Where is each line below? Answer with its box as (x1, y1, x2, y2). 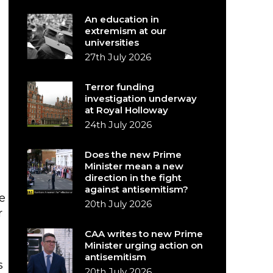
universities (85, 37, 140, 48)
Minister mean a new (85, 160, 184, 172)
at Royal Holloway (85, 104, 169, 116)
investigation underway (85, 93, 197, 104)
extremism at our (85, 25, 167, 37)
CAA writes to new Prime (85, 228, 204, 239)
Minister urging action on (85, 239, 204, 251)
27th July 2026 (85, 51, 152, 63)
